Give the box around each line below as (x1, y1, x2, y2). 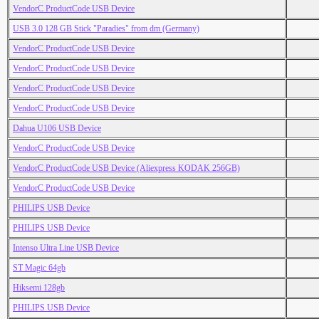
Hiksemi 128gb (13, 283, 65, 293)
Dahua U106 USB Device (13, 123, 101, 134)
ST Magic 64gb (13, 263, 66, 273)
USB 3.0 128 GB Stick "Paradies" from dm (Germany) (13, 23, 199, 34)
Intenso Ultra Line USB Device (13, 243, 119, 253)
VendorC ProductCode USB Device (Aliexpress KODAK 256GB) (13, 163, 240, 174)
